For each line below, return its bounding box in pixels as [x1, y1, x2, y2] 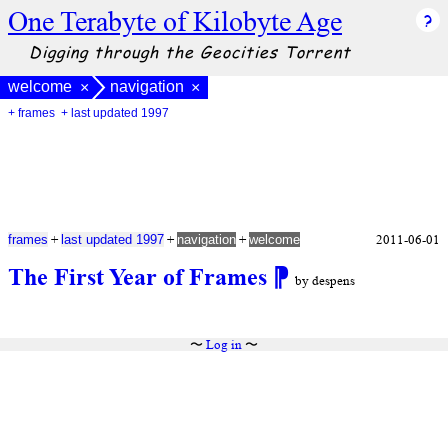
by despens [295, 272, 355, 290]
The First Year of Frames [8, 260, 273, 293]
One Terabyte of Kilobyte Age [8, 3, 342, 40]
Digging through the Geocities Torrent [28, 40, 351, 63]
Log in [206, 336, 242, 354]
